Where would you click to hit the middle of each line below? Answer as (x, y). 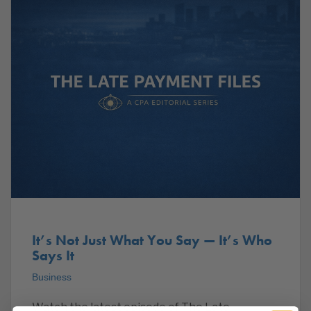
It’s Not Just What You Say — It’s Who (152, 241)
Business (52, 277)
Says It (53, 256)
